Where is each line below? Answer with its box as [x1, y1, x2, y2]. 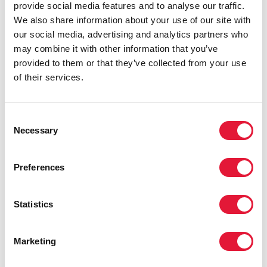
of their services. [14, 72, 83, 82]
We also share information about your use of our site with [14, 15, 251, 25]
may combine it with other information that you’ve [14, 44, 218, 54]
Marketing [14, 236, 56, 246]
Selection [4, 128, 41, 138]
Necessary [14, 125, 58, 135]
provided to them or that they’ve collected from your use [14, 58, 246, 68]
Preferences [14, 162, 65, 172]
